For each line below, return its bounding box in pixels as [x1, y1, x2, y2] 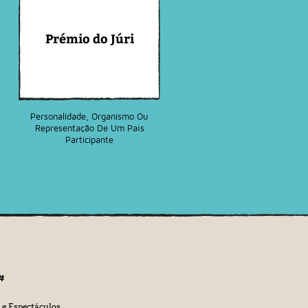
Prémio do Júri [45, 30, 134, 47]
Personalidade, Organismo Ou [30, 111, 148, 122]
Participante [65, 134, 113, 145]
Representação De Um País [34, 122, 144, 133]
